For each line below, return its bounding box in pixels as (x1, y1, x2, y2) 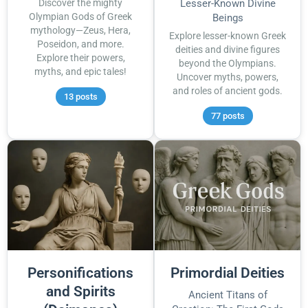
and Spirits (45, 283, 115, 300)
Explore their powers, (36, 52, 125, 64)
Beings (212, 11, 243, 24)
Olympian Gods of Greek (29, 10, 132, 23)
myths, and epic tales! (34, 65, 126, 78)
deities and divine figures (175, 43, 280, 56)
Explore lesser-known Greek (169, 30, 286, 42)
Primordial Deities (170, 264, 285, 281)
